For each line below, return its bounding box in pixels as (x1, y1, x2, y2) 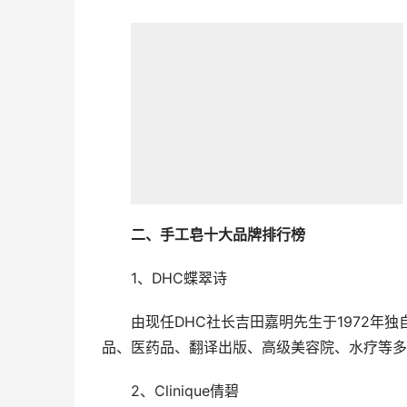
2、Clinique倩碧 (130, 382, 239, 400)
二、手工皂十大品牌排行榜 (130, 225, 305, 243)
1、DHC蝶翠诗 (130, 269, 227, 287)
